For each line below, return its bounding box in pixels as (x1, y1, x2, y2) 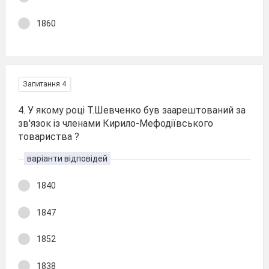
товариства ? (18, 131, 79, 142)
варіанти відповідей (27, 154, 107, 163)
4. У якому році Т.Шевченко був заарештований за (18, 104, 246, 116)
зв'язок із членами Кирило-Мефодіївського (18, 118, 213, 129)
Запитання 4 (23, 80, 66, 88)
